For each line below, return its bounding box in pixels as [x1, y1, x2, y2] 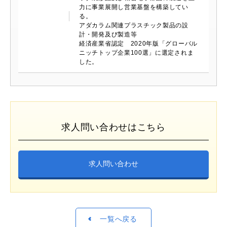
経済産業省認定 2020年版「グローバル [79, 40, 198, 48]
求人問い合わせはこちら [61, 122, 166, 133]
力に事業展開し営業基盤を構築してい [79, 4, 188, 11]
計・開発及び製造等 [79, 31, 137, 39]
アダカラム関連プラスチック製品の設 [79, 22, 188, 29]
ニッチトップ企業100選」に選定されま [79, 49, 194, 57]
